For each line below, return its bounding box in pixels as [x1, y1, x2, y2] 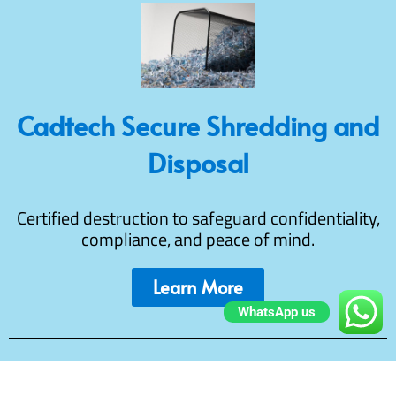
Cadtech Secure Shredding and [17, 107, 379, 144]
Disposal [147, 144, 249, 181]
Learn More [153, 275, 243, 301]
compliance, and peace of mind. [81, 225, 315, 254]
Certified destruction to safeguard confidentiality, [16, 204, 380, 232]
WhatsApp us [238, 304, 316, 320]
